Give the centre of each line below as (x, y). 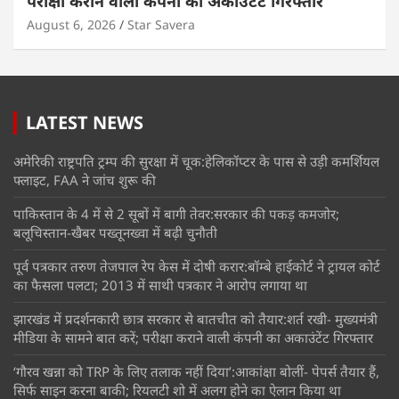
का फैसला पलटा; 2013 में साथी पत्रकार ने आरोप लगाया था (160, 285)
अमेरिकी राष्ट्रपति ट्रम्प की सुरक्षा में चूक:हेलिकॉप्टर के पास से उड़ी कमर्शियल (196, 162)
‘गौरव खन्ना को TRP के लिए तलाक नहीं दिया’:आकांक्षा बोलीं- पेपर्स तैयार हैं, (196, 372)
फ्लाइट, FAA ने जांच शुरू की (85, 180)
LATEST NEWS (85, 123)
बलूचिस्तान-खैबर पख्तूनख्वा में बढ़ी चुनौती (115, 233)
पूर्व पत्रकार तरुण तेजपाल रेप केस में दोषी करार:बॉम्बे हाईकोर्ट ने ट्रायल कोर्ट (197, 267)
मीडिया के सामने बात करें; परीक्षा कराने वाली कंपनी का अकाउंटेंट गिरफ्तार (193, 338)
